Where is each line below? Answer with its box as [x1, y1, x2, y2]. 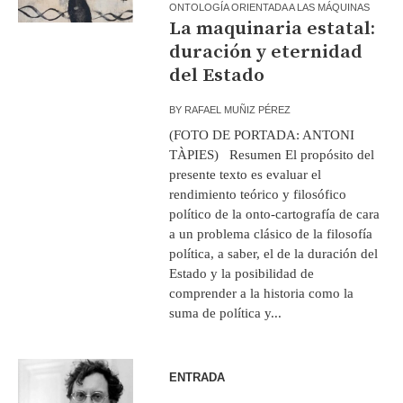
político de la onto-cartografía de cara [169, 206, 381, 221]
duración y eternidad [169, 40, 363, 64]
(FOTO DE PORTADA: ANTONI [169, 127, 355, 142]
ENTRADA [169, 370, 226, 384]
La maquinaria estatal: [169, 16, 376, 40]
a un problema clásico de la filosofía [169, 226, 373, 241]
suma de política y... [169, 305, 282, 320]
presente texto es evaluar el [169, 166, 322, 182]
